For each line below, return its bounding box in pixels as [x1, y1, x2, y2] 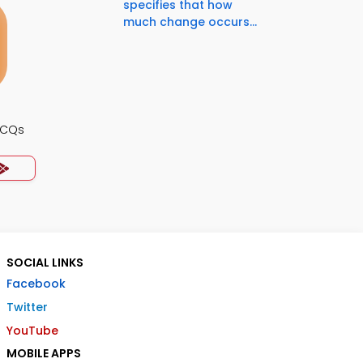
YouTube [6, 322, 58, 339]
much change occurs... [123, 14, 257, 31]
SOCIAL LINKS [6, 254, 83, 271]
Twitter [6, 299, 48, 315]
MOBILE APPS [6, 345, 81, 361]
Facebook [6, 275, 66, 292]
